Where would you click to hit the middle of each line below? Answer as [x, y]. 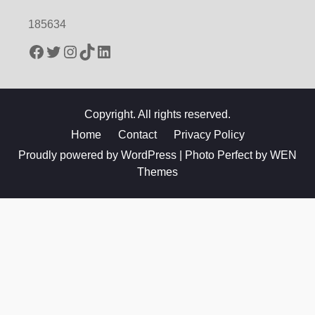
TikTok [102, 51]
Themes [157, 172]
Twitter [69, 51]
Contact [137, 134]
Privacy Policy [209, 134]
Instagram [98, 51]
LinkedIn [126, 51]
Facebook [64, 51]
